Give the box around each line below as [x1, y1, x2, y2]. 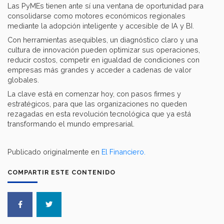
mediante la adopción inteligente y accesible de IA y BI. [7, 21, 194, 30]
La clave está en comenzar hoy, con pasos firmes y [7, 89, 181, 98]
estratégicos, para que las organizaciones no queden [7, 99, 187, 108]
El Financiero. [101, 147, 145, 156]
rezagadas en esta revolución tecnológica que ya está [7, 109, 191, 118]
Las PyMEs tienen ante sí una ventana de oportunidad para [7, 1, 203, 10]
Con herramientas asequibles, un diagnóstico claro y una [7, 35, 198, 44]
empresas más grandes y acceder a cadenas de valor [7, 65, 191, 74]
